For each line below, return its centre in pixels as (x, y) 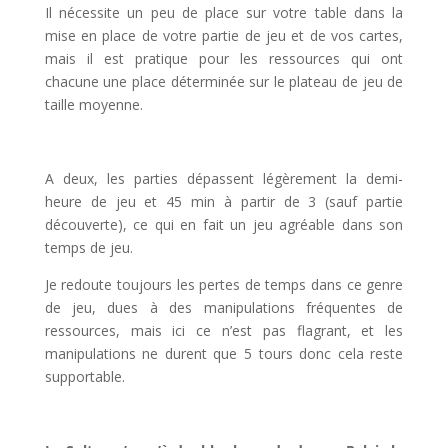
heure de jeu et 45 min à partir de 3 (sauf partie (224, 201)
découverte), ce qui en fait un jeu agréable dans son (224, 224)
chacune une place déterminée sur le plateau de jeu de (224, 81)
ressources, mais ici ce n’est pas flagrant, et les (224, 330)
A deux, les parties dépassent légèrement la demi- (224, 178)
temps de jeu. (88, 247)
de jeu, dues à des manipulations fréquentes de (224, 307)
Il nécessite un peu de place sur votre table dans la (224, 12)
